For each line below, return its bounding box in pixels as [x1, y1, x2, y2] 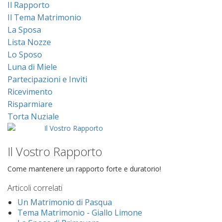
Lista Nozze [7, 36, 51, 48]
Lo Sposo [7, 49, 42, 60]
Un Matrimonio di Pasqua [17, 196, 112, 208]
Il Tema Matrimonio [7, 11, 81, 23]
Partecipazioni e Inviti [7, 73, 87, 85]
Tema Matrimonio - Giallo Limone [17, 207, 142, 218]
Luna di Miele [7, 61, 57, 72]
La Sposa [7, 24, 41, 35]
